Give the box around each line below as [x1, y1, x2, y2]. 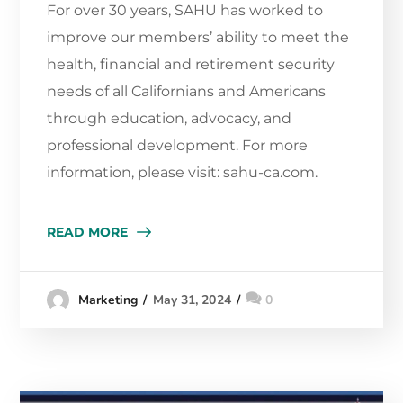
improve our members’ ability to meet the [47, 29, 350, 47]
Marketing [77, 291, 139, 309]
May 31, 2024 [152, 291, 231, 309]
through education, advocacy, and [47, 110, 292, 128]
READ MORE [47, 224, 129, 241]
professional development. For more [47, 137, 309, 155]
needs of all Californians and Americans [47, 83, 327, 101]
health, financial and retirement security [47, 56, 336, 74]
